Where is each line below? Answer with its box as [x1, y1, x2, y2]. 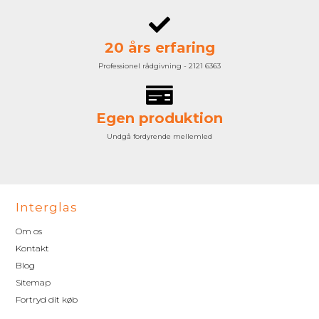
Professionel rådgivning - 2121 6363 [98, 61, 221, 70]
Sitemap [16, 276, 51, 288]
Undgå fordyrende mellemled [107, 131, 212, 141]
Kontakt [16, 242, 50, 253]
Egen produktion [96, 109, 223, 127]
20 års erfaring [104, 38, 215, 56]
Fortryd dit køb [16, 293, 78, 305]
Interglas [16, 199, 78, 214]
